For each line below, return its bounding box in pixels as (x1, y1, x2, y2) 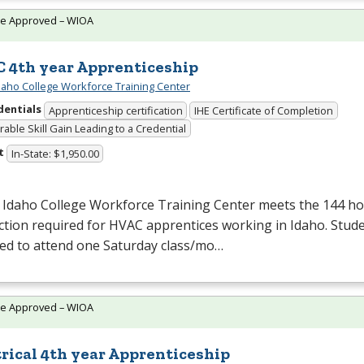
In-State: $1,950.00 (11, 145, 99, 161)
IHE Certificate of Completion (194, 102, 334, 118)
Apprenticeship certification (48, 102, 183, 118)
